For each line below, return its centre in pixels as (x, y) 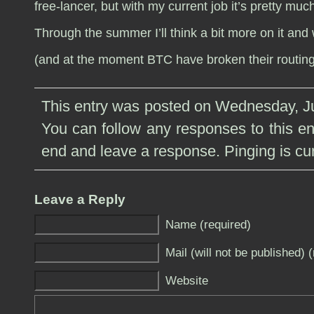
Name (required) (208, 224)
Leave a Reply (80, 199)
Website (186, 280)
